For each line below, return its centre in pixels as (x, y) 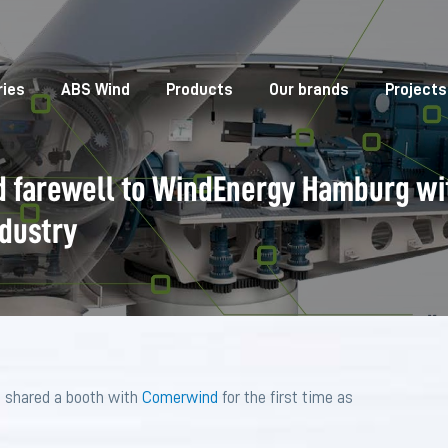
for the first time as (285, 397)
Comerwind (180, 397)
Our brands (308, 90)
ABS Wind (95, 90)
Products (199, 90)
